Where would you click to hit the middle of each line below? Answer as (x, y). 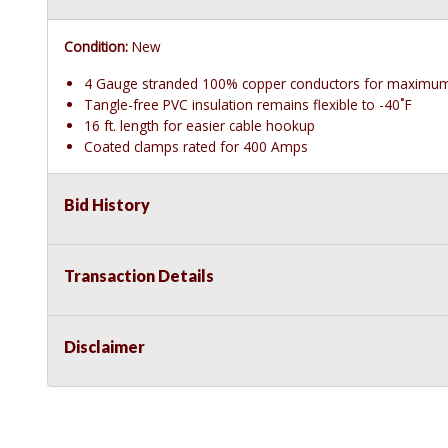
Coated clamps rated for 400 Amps (196, 147)
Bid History (107, 205)
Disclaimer (104, 347)
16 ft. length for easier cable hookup (199, 126)
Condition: (96, 47)
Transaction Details (139, 276)
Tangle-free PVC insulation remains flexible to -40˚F (248, 105)
